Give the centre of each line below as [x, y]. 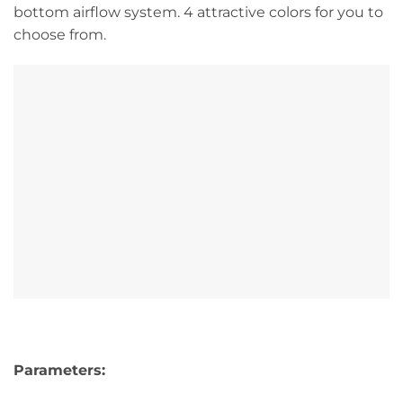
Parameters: [59, 370]
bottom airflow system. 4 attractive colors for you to [198, 13]
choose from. [60, 35]
